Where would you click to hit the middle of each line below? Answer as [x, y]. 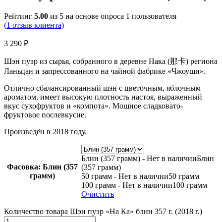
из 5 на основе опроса [87, 16]
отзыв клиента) [37, 25]
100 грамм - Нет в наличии [127, 185]
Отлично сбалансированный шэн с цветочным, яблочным [102, 88]
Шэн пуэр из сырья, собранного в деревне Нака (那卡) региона [111, 61]
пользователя [153, 16]
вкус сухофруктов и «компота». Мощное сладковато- [93, 106]
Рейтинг [19, 16]
